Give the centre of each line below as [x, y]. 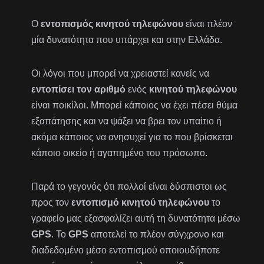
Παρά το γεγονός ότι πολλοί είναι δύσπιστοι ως [129, 187]
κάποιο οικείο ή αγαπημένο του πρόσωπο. [120, 153]
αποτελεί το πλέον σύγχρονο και [156, 235]
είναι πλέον [208, 24]
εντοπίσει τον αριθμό [79, 90]
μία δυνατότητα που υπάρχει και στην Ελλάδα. [127, 40]
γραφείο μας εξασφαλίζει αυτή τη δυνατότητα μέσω [136, 219]
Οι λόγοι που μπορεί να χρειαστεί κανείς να [121, 74]
